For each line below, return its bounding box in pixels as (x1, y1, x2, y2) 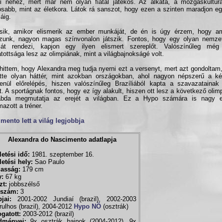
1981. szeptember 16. (30, 151, 94, 158)
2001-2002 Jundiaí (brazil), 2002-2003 (11, 195, 136, 203)
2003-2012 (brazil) (21, 210, 74, 218)
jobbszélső (7, 180, 40, 188)
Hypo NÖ (74, 203, 101, 210)
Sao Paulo (33, 158, 64, 166)
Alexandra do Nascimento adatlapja (7, 136, 116, 143)
